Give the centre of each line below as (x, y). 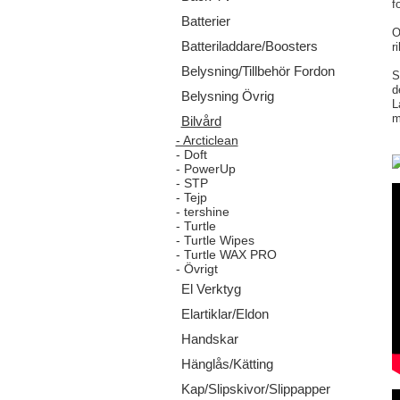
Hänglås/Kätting (227, 364)
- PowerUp (205, 169)
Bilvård (201, 121)
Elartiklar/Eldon (225, 314)
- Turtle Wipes (215, 240)
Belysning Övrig (227, 96)
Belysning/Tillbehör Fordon (258, 71)
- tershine (202, 212)
